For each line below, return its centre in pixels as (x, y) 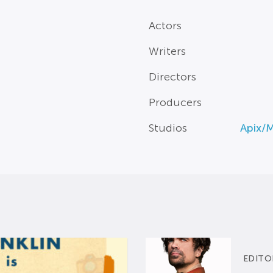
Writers (167, 51)
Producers (175, 103)
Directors (172, 77)
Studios (168, 128)
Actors (165, 26)
